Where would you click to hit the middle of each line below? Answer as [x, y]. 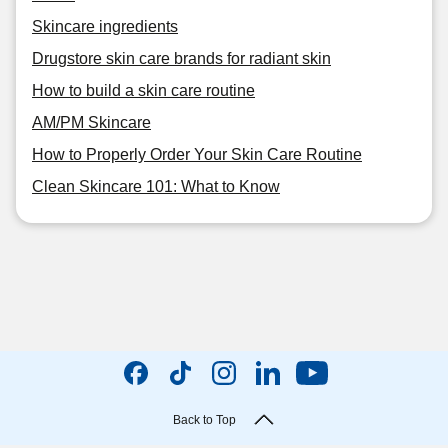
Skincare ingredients [105, 26]
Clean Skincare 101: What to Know [156, 186]
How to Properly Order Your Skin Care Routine [197, 154]
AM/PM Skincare [91, 122]
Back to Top [204, 420]
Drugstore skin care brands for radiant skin [181, 58]
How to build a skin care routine [143, 90]
